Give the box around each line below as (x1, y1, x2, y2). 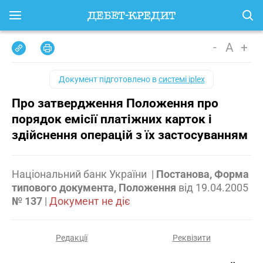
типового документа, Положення (12, 181, 176, 194)
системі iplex (158, 75, 205, 84)
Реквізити (172, 233, 211, 242)
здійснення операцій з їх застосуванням (12, 128, 248, 142)
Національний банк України (12, 168, 149, 180)
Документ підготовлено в (58, 75, 159, 84)
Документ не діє (49, 195, 130, 207)
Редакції (56, 233, 87, 242)
